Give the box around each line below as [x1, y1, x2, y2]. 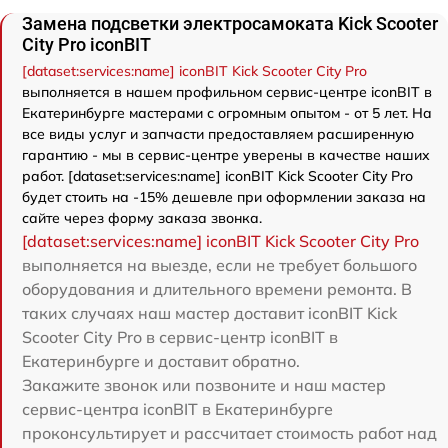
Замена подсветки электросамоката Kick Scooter [22, 12, 438, 34]
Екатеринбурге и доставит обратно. [22, 350, 300, 371]
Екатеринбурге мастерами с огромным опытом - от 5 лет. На [22, 103, 432, 122]
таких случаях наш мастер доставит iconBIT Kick [22, 302, 397, 323]
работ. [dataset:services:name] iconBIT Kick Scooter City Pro [22, 166, 413, 185]
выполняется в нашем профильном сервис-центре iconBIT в [22, 82, 432, 101]
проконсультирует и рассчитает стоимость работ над [22, 422, 437, 443]
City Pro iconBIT [22, 33, 151, 55]
